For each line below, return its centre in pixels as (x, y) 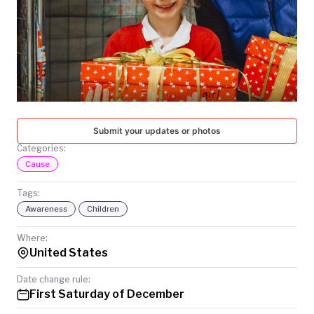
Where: (32, 238)
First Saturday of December (107, 294)
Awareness (46, 209)
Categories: (41, 148)
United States (69, 253)
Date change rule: (54, 279)
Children (103, 209)
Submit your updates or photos (157, 131)
